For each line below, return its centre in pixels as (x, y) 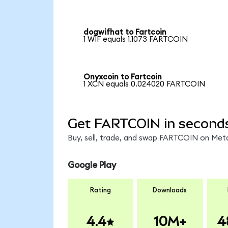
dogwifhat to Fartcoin (125, 33)
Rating (101, 190)
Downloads (170, 190)
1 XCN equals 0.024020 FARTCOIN (145, 84)
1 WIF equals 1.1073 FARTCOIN (136, 40)
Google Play (92, 165)
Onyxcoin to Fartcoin (123, 77)
